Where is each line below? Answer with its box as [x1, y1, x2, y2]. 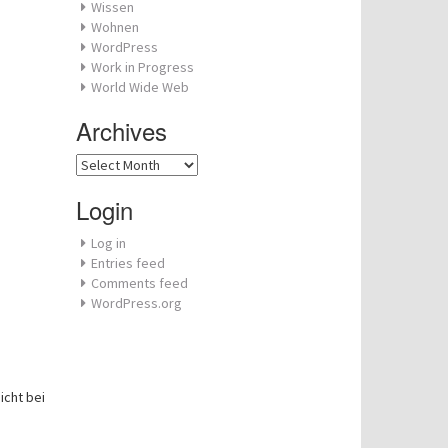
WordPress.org [91, 294, 182, 312]
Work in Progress [91, 58, 194, 76]
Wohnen [91, 18, 139, 36]
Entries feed [91, 254, 165, 272]
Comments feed [91, 274, 188, 292]
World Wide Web [91, 78, 189, 96]
